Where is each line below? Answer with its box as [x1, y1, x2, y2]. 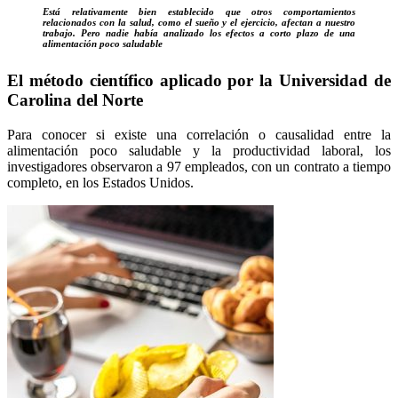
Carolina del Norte [7, 91, 143, 110]
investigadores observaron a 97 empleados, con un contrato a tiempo [7, 158, 391, 174]
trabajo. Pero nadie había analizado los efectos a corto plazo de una [43, 28, 355, 39]
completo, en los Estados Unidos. [7, 174, 194, 190]
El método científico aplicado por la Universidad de [7, 71, 391, 91]
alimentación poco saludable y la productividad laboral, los [7, 142, 391, 158]
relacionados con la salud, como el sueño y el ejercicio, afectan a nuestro [43, 17, 355, 28]
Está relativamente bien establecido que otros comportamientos [43, 6, 355, 18]
